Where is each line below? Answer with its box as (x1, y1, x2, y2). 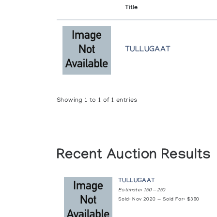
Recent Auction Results (57, 148, 211, 165)
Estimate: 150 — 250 (118, 187, 165, 193)
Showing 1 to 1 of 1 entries (57, 97, 138, 104)
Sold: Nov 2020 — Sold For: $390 (118, 197, 200, 202)
